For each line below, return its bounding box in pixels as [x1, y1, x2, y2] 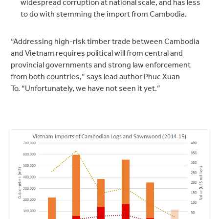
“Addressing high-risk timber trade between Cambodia [11, 36, 200, 46]
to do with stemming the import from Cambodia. [21, 9, 187, 19]
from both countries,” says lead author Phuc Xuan [11, 71, 180, 81]
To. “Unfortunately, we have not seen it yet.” [11, 83, 161, 93]
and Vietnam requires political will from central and [11, 48, 183, 58]
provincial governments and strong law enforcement [11, 60, 191, 69]
